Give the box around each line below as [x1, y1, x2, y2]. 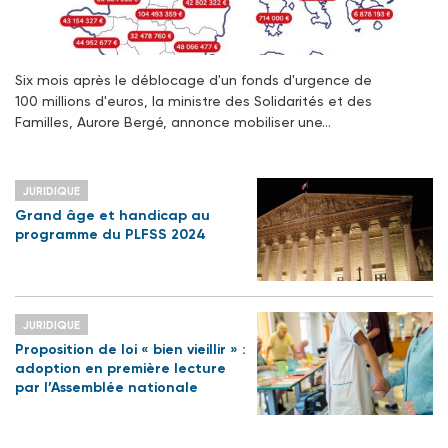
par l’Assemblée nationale [15, 378, 198, 396]
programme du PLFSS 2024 [15, 225, 206, 243]
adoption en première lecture [15, 359, 226, 377]
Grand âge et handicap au [15, 206, 210, 224]
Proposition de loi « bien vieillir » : [15, 340, 246, 358]
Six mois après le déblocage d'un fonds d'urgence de [15, 71, 372, 88]
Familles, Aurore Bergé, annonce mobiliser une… [15, 113, 331, 130]
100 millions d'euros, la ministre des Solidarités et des [15, 92, 372, 109]
